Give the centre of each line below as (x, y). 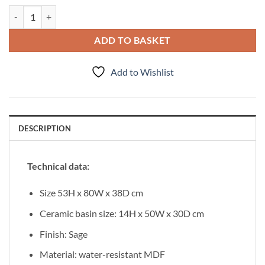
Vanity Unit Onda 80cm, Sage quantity (78, 11)
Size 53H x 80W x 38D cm (91, 193)
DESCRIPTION (45, 128)
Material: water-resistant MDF (102, 254)
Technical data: (58, 166)
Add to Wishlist (142, 72)
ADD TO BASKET (132, 40)
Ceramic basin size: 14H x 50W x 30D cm (122, 214)
